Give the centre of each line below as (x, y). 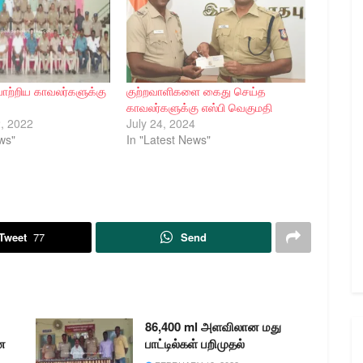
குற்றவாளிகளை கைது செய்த (196, 91)
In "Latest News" (168, 140)
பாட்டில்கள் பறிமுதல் (195, 343)
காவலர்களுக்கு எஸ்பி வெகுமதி (199, 107)
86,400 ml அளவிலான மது (213, 326)
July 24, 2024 (160, 124)
